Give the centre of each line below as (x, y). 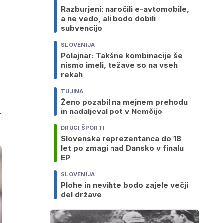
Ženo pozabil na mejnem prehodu (124, 102)
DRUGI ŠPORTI (83, 128)
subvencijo (81, 28)
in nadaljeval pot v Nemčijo (111, 111)
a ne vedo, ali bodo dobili (108, 19)
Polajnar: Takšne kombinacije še (122, 56)
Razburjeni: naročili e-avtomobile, (125, 9)
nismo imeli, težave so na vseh (119, 65)
